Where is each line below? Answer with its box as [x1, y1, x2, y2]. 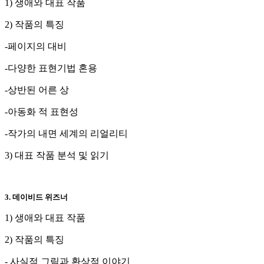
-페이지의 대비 [5, 41, 67, 51]
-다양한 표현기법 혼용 [5, 62, 97, 73]
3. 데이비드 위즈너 [5, 192, 70, 202]
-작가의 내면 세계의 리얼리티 [5, 128, 128, 138]
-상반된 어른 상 [5, 84, 69, 95]
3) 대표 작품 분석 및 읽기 [5, 150, 109, 160]
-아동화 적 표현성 [5, 106, 78, 117]
